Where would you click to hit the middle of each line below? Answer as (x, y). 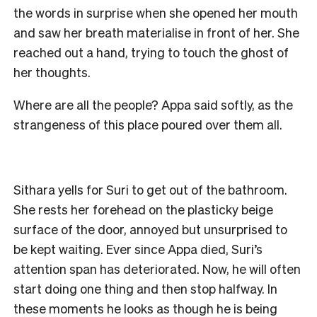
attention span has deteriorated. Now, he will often (157, 268)
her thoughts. (53, 71)
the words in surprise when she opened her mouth (156, 12)
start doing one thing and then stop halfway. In (145, 288)
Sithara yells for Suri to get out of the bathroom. (150, 189)
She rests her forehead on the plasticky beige (143, 209)
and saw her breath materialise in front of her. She (156, 32)
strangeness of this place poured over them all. (149, 124)
